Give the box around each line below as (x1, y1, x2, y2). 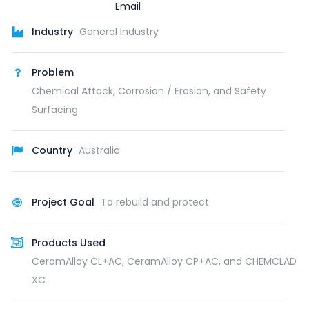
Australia (79, 143, 120, 157)
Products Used (32, 235, 106, 250)
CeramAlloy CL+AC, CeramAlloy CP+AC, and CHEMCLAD (32, 254, 297, 268)
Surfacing (32, 102, 78, 117)
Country (32, 143, 72, 157)
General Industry (79, 24, 159, 39)
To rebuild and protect (101, 195, 209, 209)
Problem (32, 65, 74, 79)
